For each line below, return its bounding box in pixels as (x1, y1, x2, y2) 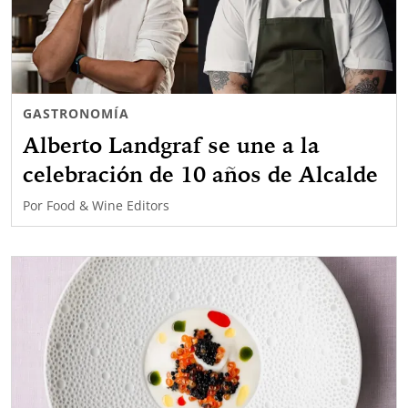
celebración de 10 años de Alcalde (23, 159, 378, 188)
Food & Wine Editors (46, 196, 169, 214)
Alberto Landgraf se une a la (23, 130, 320, 158)
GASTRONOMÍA (23, 104, 129, 122)
